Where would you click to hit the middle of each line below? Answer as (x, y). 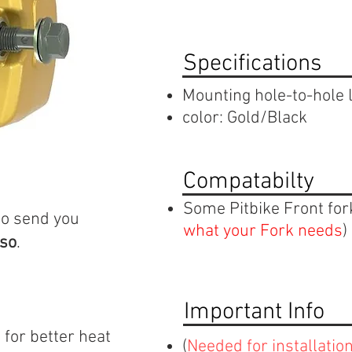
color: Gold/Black (245, 118)
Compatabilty (249, 182)
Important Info (254, 312)
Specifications (252, 64)
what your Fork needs (263, 231)
